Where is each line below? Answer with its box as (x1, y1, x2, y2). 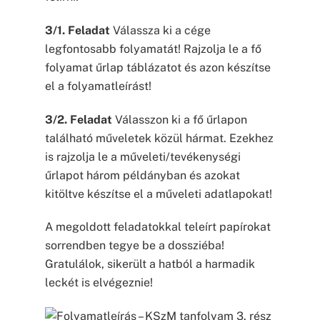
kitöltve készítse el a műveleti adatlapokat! (44, 186, 272, 201)
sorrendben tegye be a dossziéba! (44, 239, 224, 253)
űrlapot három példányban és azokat (44, 168, 240, 182)
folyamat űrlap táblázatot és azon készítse (44, 60, 271, 74)
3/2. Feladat (44, 112, 112, 126)
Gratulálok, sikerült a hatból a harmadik (44, 257, 255, 271)
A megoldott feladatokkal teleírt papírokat (44, 220, 271, 234)
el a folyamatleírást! (44, 79, 151, 93)
